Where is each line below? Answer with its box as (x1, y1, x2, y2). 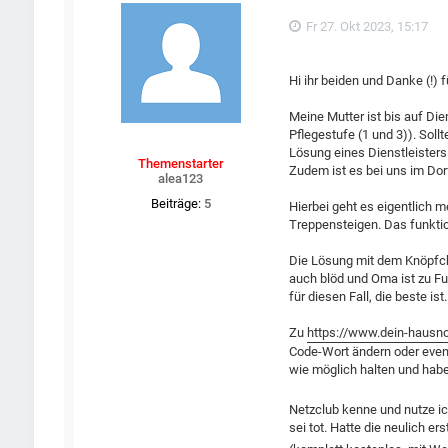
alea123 (158, 171, 204, 187)
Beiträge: (150, 196, 201, 212)
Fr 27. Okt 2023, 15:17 (303, 19, 429, 35)
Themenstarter (137, 156, 224, 172)
